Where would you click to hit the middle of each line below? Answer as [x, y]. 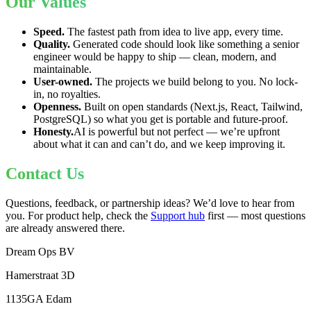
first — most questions [257, 215]
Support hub [178, 215]
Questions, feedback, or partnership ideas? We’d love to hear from [150, 203]
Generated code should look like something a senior [185, 44]
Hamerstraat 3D [40, 275]
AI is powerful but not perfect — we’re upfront [177, 131]
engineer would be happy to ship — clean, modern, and [155, 56]
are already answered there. [65, 228]
